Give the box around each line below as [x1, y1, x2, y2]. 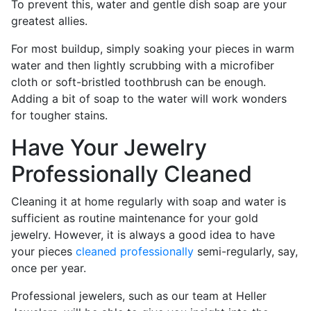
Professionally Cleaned [11, 160, 252, 187]
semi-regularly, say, [194, 244, 298, 258]
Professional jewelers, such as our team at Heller [11, 289, 267, 303]
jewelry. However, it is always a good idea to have [11, 228, 275, 242]
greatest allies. [11, 14, 87, 28]
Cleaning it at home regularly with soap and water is [11, 194, 286, 208]
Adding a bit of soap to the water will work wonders [11, 92, 287, 106]
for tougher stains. [11, 108, 108, 122]
